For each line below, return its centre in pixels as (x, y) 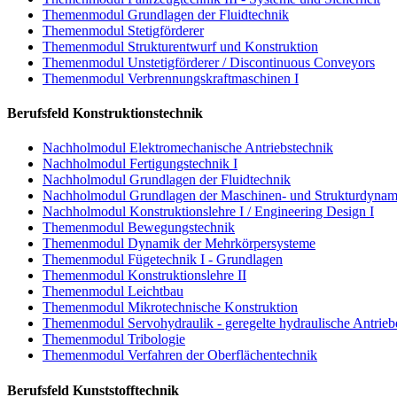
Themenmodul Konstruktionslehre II (144, 276)
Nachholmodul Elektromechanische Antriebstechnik (188, 148)
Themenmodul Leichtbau (113, 292)
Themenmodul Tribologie (114, 339)
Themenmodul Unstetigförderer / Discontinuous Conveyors (209, 62)
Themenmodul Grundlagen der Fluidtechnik (166, 14)
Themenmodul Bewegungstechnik (139, 228)
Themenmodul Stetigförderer (123, 30)
